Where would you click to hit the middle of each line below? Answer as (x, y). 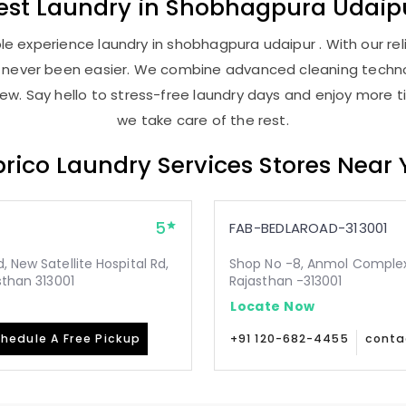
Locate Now (273, 306)
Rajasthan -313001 (286, 281)
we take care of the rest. (203, 120)
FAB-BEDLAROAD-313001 (309, 228)
